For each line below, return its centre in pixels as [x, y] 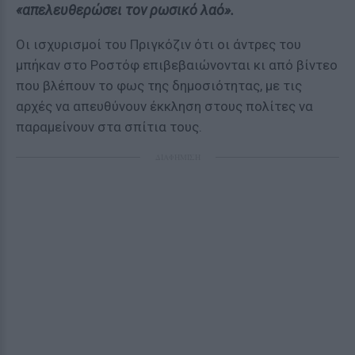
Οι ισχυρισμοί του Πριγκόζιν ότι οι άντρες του [158, 44]
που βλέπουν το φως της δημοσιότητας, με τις [159, 86]
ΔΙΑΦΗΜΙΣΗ [177, 157]
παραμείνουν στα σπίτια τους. [109, 127]
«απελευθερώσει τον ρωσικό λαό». [125, 10]
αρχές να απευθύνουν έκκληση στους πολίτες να [164, 106]
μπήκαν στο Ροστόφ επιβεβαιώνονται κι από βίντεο [177, 65]
